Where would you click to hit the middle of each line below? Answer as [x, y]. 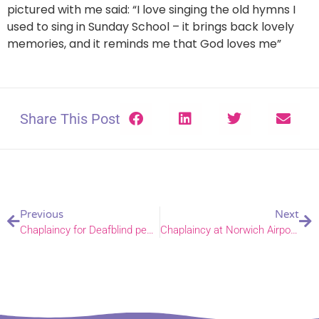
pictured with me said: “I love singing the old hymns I [151, 10]
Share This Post [70, 119]
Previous [42, 215]
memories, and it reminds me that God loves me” [146, 44]
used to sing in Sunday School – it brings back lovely [151, 27]
